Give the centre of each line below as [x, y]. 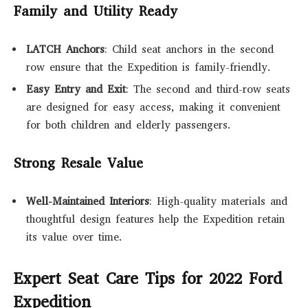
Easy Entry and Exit [76, 90]
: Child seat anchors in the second [189, 49]
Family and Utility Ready [96, 11]
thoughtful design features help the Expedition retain [155, 219]
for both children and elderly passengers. [129, 125]
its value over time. [74, 237]
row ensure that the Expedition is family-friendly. [148, 67]
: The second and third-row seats [208, 90]
